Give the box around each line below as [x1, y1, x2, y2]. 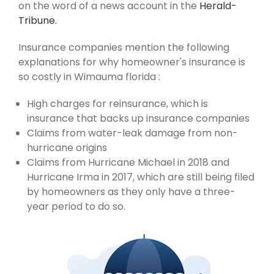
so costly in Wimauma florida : [18, 69, 160, 84]
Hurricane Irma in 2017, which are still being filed [27, 169, 254, 184]
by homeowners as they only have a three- [27, 184, 235, 199]
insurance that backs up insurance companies [27, 111, 250, 125]
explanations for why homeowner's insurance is [18, 54, 245, 69]
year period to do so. [27, 199, 125, 213]
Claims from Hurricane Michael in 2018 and [27, 155, 229, 169]
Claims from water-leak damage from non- [27, 125, 238, 140]
